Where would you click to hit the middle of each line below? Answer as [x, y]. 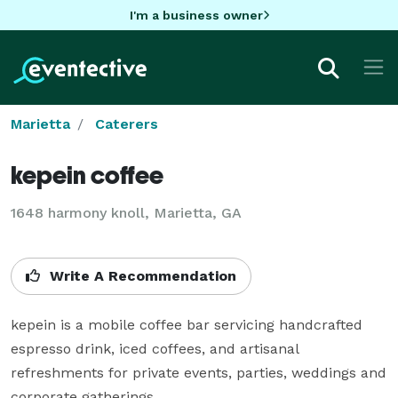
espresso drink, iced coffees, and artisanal [155, 348]
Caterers [127, 123]
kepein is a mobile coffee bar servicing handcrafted [187, 324]
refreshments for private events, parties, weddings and [199, 372]
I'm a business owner [196, 15]
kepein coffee [87, 174]
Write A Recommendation [141, 275]
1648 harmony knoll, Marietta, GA [126, 212]
